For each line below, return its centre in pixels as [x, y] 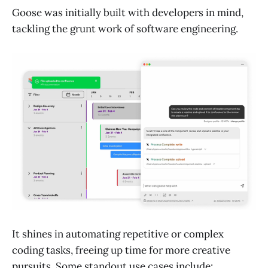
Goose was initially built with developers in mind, [128, 13]
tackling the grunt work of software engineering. [125, 29]
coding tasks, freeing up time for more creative [121, 250]
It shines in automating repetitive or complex [118, 234]
